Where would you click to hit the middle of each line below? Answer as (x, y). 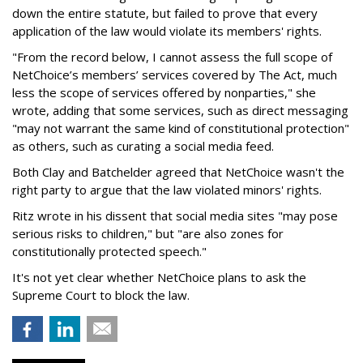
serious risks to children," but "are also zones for (148, 233)
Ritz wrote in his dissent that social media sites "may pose (175, 216)
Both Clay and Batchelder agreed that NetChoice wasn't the (178, 172)
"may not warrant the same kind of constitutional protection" (181, 128)
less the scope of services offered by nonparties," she (164, 92)
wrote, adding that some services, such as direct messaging (180, 110)
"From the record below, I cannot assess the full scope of (172, 57)
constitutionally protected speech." (109, 251)
